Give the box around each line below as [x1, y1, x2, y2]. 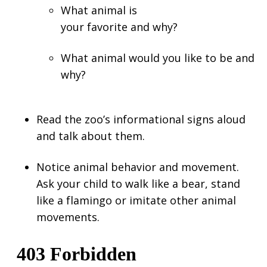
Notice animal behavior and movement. [36, 159, 239, 174]
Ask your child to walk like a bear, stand [36, 176, 240, 191]
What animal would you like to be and [61, 51, 254, 66]
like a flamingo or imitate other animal [36, 193, 236, 207]
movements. [36, 209, 100, 224]
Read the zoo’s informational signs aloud [36, 111, 246, 126]
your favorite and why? [61, 20, 178, 35]
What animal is [61, 3, 137, 18]
